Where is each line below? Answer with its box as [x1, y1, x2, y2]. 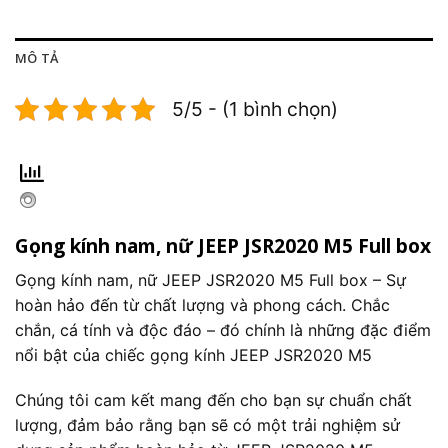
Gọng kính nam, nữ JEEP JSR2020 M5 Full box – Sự [15, 269, 406, 290]
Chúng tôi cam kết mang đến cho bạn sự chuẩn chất [15, 390, 412, 411]
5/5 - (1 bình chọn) [172, 97, 338, 122]
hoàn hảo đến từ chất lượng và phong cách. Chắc [15, 294, 390, 315]
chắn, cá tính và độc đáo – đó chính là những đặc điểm [15, 319, 431, 340]
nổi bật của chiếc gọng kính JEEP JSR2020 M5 [15, 344, 372, 365]
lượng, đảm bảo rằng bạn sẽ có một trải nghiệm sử [15, 415, 400, 436]
